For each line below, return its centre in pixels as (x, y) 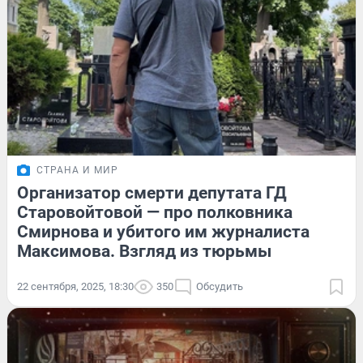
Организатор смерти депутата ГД (152, 193)
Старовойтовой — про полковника (155, 213)
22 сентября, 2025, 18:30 (75, 287)
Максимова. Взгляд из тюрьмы (144, 252)
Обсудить (220, 287)
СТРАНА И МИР (77, 171)
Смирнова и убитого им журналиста (163, 232)
